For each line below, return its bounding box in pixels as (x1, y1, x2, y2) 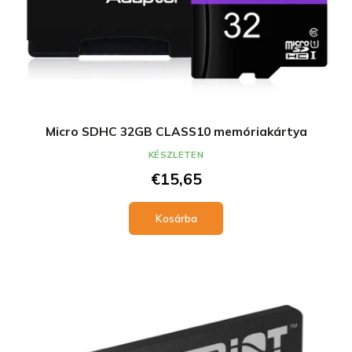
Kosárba (155, 211, 197, 225)
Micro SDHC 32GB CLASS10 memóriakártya (45, 124, 307, 139)
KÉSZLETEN (148, 149, 203, 160)
